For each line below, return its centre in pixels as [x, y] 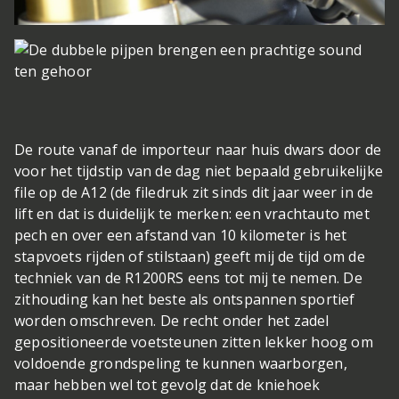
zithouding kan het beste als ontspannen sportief [185, 299]
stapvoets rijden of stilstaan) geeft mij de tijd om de [190, 256]
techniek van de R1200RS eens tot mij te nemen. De [188, 277]
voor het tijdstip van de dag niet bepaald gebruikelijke [199, 171]
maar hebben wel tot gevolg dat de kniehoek [167, 384]
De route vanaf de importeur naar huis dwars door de [198, 149]
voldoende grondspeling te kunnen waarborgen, [181, 363]
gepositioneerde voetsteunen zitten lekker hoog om [194, 342]
